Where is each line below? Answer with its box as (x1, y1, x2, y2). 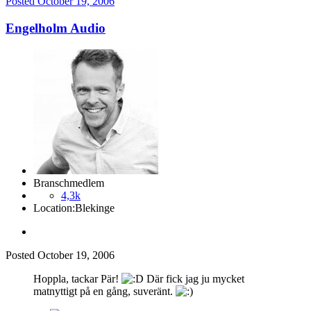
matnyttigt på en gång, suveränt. (33, 285, 176, 297)
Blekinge (75, 201, 115, 214)
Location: (33, 201, 75, 214)
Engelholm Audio (6, 20, 106, 35)
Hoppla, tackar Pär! (33, 272, 121, 285)
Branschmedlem (33, 176, 104, 189)
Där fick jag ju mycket (144, 272, 244, 285)
